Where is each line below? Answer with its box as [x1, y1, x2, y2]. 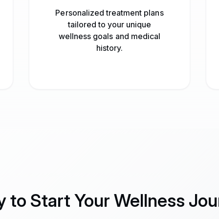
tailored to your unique [67, 20, 152, 29]
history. [96, 43, 123, 53]
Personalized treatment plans [55, 8, 164, 18]
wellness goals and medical [58, 31, 160, 41]
